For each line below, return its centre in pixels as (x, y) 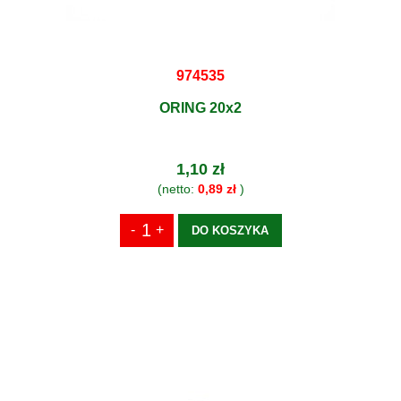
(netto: (177, 188)
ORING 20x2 (200, 107)
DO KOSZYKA (230, 230)
